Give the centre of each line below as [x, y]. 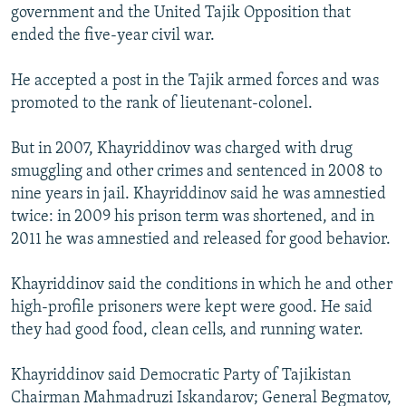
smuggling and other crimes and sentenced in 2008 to [197, 172]
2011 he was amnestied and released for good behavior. [201, 240]
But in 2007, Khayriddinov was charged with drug [182, 150]
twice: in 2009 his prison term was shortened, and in [193, 217]
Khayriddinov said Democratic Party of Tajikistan [181, 376]
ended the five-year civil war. [113, 36]
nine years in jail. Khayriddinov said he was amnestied [198, 195]
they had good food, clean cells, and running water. [187, 331]
